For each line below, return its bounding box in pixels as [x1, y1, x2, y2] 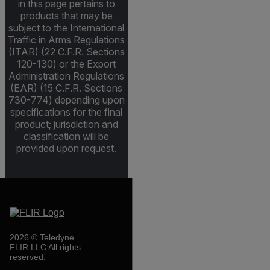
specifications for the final [10, 105, 122, 118]
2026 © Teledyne [10, 233, 74, 243]
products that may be [20, 9, 113, 22]
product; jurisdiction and [14, 118, 118, 130]
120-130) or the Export [17, 57, 116, 70]
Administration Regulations [8, 69, 124, 82]
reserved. [10, 252, 46, 262]
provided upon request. [16, 142, 116, 154]
